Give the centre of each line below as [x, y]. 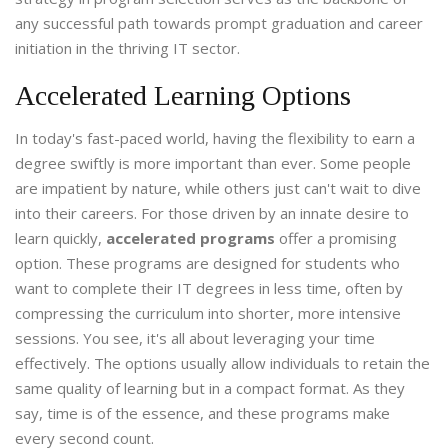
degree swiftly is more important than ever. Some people [213, 163]
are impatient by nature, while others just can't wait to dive [218, 188]
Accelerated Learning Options [183, 96]
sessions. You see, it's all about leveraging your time [195, 338]
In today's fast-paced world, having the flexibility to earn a [215, 138]
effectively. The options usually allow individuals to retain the [222, 363]
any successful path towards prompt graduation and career [219, 23]
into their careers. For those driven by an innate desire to [212, 213]
